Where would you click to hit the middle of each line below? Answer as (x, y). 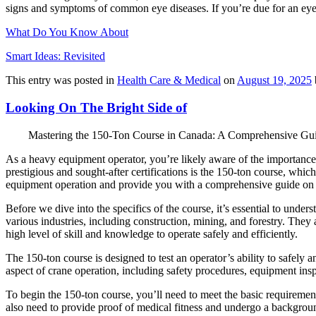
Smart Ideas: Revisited (55, 56)
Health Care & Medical (169, 80)
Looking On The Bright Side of (96, 108)
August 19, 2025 (274, 80)
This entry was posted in (61, 80)
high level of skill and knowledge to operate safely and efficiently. (152, 233)
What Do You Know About (67, 32)
